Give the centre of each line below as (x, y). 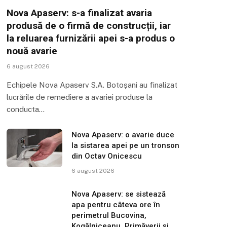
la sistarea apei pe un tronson (126, 145)
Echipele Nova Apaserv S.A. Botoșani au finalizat (92, 85)
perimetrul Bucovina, (109, 215)
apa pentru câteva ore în (116, 204)
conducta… (26, 109)
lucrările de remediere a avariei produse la (80, 97)
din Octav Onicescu (107, 156)
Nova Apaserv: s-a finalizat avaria (80, 13)
